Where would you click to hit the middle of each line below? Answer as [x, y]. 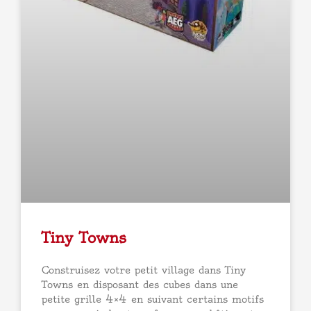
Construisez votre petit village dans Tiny [144, 270]
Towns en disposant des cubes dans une [140, 284]
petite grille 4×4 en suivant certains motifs [153, 299]
